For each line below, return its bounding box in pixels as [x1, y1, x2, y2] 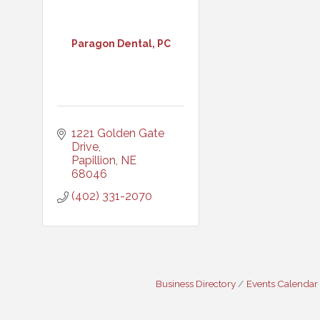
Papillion [71, 154, 116, 167]
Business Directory [156, 278, 236, 289]
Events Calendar [246, 278, 318, 289]
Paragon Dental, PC [71, 37, 171, 49]
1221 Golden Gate [71, 126, 164, 140]
